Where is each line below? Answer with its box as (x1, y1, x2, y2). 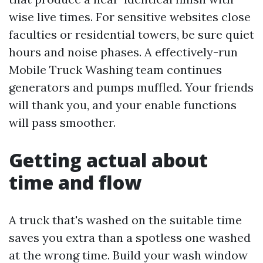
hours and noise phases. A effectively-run (9, 44, 238, 59)
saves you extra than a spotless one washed (9, 230, 251, 245)
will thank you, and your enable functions (9, 97, 237, 112)
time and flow (9, 169, 141, 195)
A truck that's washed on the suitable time (9, 212, 242, 227)
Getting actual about (9, 147, 208, 173)
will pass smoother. (9, 114, 116, 130)
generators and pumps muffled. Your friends (9, 79, 254, 95)
